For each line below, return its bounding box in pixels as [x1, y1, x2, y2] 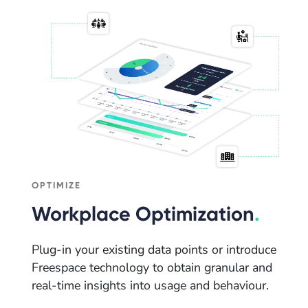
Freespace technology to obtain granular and [32, 258, 272, 276]
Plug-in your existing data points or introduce [32, 241, 276, 258]
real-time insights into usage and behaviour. [32, 276, 269, 294]
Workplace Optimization [32, 202, 254, 227]
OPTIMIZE [32, 180, 81, 191]
